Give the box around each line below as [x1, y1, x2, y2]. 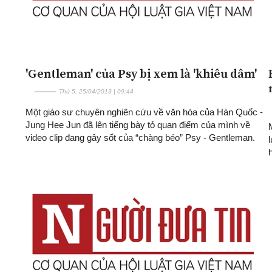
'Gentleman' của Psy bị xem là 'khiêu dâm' [25, 64, 257, 82]
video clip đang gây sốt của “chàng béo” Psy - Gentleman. [25, 132, 255, 143]
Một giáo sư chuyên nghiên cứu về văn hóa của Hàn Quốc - [25, 106, 263, 117]
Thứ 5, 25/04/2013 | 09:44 [59, 87, 134, 95]
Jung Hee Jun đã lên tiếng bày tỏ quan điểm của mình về [25, 119, 250, 130]
